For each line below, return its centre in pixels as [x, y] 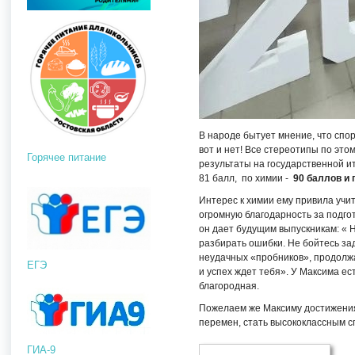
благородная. [229, 286]
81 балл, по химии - [246, 178]
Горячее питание [66, 158]
